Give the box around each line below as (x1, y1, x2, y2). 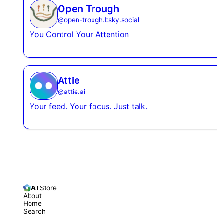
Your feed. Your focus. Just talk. (30, 101, 147, 111)
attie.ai (64, 87, 85, 95)
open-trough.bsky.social (64, 15, 139, 24)
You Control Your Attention (30, 29, 129, 39)
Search (23, 207, 46, 215)
